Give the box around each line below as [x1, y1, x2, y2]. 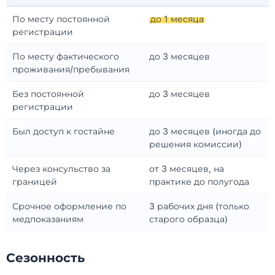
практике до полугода [149, 176, 249, 187]
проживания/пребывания [12, 63, 130, 74]
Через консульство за [12, 163, 110, 174]
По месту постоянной [12, 13, 110, 24]
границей [12, 176, 57, 187]
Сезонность [6, 250, 85, 265]
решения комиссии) [149, 138, 242, 149]
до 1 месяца [150, 13, 204, 24]
